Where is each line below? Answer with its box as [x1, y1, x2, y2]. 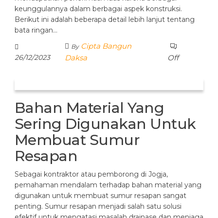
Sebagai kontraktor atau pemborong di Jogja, [15, 169, 168, 179]
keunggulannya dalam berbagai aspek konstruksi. [15, 4, 182, 13]
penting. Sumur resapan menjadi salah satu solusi [15, 201, 182, 211]
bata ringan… [15, 25, 57, 35]
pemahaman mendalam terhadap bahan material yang [15, 180, 201, 189]
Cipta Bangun [81, 41, 132, 51]
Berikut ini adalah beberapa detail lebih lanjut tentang [15, 15, 195, 24]
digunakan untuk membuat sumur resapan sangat [15, 191, 186, 200]
